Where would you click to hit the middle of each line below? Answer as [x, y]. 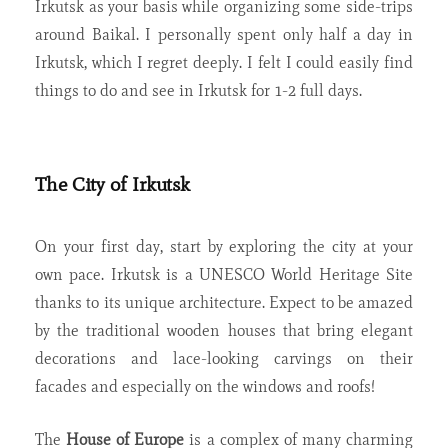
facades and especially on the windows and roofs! [205, 386]
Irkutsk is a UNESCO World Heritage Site [261, 274]
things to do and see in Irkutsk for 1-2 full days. [198, 90]
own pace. [73, 274]
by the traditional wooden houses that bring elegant [224, 330]
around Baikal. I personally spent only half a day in [224, 34]
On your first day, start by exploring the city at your [224, 246]
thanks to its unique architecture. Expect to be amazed [224, 302]
